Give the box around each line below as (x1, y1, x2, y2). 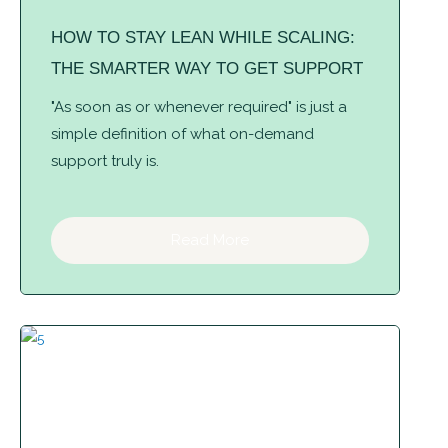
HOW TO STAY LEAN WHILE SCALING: (51, 28, 355, 48)
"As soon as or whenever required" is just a (51, 98, 347, 117)
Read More (171, 231, 249, 250)
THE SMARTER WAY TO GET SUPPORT (51, 59, 363, 79)
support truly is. (51, 152, 159, 171)
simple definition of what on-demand (51, 125, 314, 144)
